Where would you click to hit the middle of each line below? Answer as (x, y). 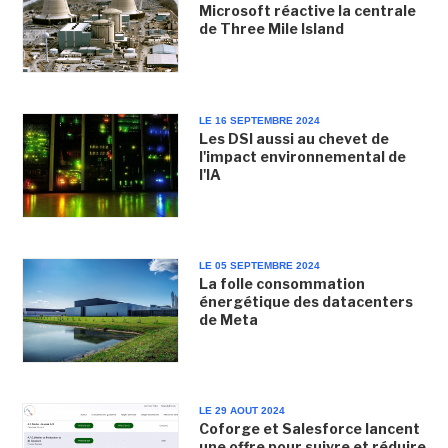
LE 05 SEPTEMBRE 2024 (259, 265)
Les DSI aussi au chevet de (293, 138)
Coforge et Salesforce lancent (309, 428)
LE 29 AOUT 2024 (241, 410)
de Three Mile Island (271, 29)
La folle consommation (281, 283)
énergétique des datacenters (305, 301)
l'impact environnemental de (302, 156)
